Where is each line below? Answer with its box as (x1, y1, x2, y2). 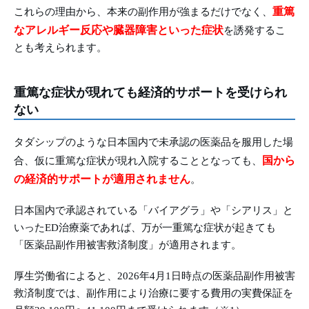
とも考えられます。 (14, 42, 107, 54)
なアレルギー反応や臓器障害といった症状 (14, 24, 223, 37)
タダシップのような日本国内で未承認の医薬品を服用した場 (14, 137, 293, 148)
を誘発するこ (223, 25, 286, 37)
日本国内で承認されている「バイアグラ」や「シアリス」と (14, 205, 293, 217)
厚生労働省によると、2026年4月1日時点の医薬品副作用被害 (14, 270, 295, 282)
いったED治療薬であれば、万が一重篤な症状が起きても (14, 222, 276, 234)
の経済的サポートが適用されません (14, 173, 190, 186)
